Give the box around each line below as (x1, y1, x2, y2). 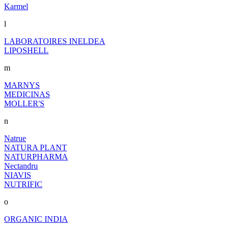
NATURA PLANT (4, 143, 67, 152)
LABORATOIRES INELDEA (4, 36, 105, 45)
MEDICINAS (4, 89, 50, 99)
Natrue (4, 133, 26, 143)
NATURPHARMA (4, 152, 68, 161)
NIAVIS (4, 170, 31, 179)
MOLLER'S (4, 99, 44, 108)
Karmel (4, 2, 28, 11)
